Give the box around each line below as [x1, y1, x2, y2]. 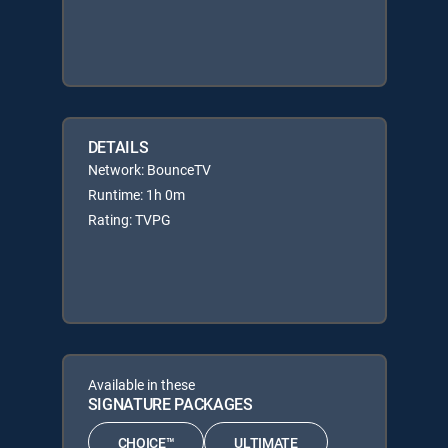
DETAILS [87, 136, 149, 158]
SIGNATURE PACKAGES [87, 393, 253, 415]
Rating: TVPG [87, 210, 171, 229]
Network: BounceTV [87, 160, 211, 179]
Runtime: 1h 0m [87, 185, 185, 204]
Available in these [87, 375, 195, 394]
